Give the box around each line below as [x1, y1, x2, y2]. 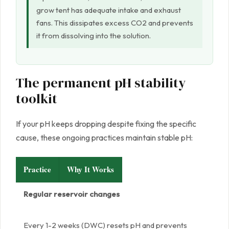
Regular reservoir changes [24, 189, 120, 199]
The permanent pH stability [16, 74, 186, 93]
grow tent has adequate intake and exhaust [36, 5, 181, 15]
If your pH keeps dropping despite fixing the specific [16, 119, 196, 129]
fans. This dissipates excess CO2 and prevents [36, 18, 193, 28]
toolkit [16, 89, 57, 108]
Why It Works [67, 164, 114, 175]
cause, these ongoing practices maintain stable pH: [16, 132, 193, 143]
